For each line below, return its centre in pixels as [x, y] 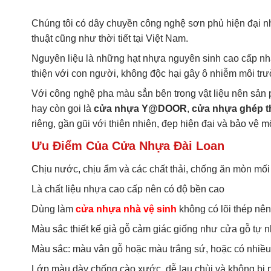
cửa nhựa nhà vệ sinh [126, 209]
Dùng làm [54, 209]
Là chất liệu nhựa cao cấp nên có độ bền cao [128, 189]
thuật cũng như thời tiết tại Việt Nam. [110, 39]
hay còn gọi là [63, 109]
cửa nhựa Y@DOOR [140, 109]
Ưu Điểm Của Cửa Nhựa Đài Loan [128, 146]
